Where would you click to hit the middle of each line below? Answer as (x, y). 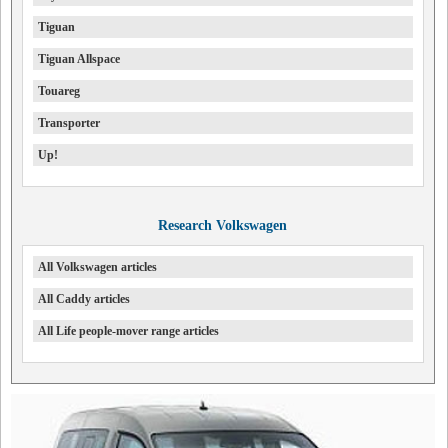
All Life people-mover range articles (128, 331)
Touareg (59, 91)
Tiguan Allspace (79, 59)
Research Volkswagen (223, 225)
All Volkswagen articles (97, 267)
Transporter (69, 123)
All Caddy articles (84, 299)
